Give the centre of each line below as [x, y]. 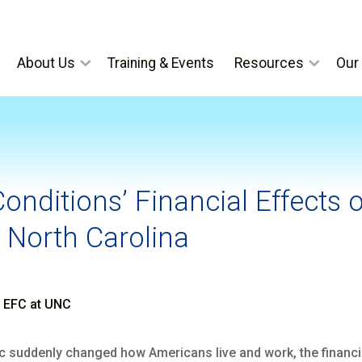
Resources [269, 63]
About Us [46, 63]
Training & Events [160, 63]
